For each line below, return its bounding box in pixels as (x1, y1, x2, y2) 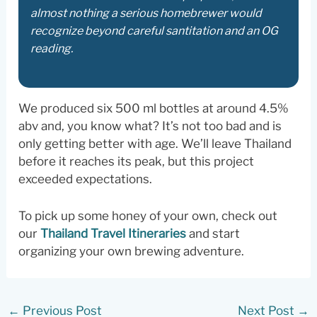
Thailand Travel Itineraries (40, 226, 187, 241)
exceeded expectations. (18, 171, 153, 186)
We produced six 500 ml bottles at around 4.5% (18, 100, 289, 115)
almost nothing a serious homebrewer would (30, 6, 263, 21)
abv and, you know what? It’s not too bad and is (18, 118, 282, 133)
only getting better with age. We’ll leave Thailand (18, 136, 292, 151)
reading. (30, 42, 74, 56)
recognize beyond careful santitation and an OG (30, 24, 279, 38)
